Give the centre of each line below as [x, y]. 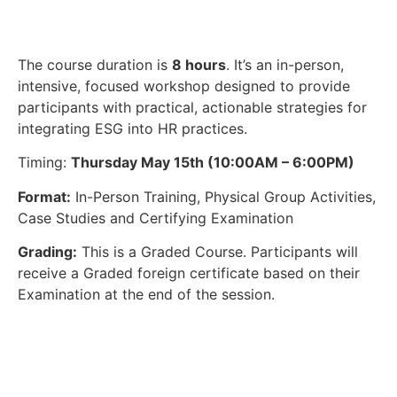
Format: [44, 196]
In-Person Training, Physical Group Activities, [223, 196]
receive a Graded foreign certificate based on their [189, 272]
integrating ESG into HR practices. [132, 128]
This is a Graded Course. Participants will [218, 251]
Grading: [47, 251]
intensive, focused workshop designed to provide [184, 86]
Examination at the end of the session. [146, 294]
